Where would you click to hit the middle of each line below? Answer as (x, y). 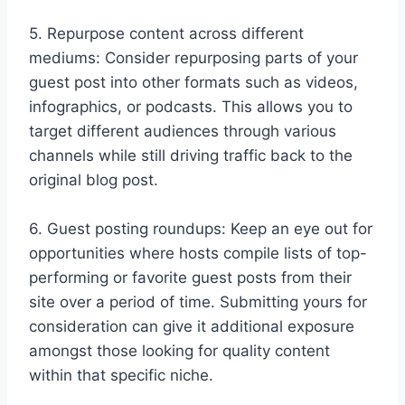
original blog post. (94, 180)
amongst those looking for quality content (179, 351)
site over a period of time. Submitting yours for (198, 302)
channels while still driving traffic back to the (191, 156)
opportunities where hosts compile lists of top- (198, 254)
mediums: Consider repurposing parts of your (193, 58)
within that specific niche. (121, 376)
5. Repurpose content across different (166, 34)
